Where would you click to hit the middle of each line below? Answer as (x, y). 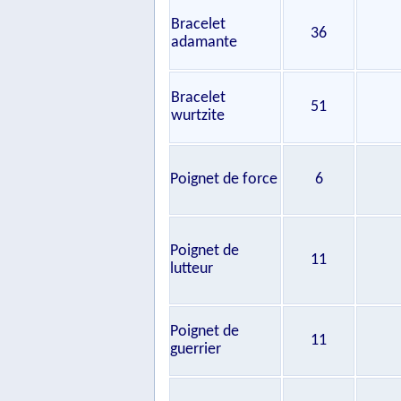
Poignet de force (224, 179)
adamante (204, 43)
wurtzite (198, 116)
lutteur (192, 269)
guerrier (196, 350)
